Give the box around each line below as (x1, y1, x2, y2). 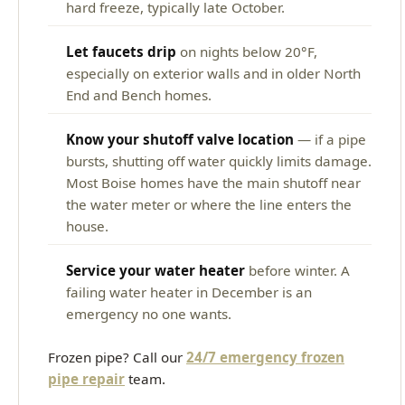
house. (66, 216, 108, 235)
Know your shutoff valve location (66, 129, 294, 148)
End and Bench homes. (66, 85, 212, 104)
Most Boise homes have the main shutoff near (66, 173, 361, 192)
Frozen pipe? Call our (48, 347, 186, 366)
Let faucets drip (66, 42, 176, 61)
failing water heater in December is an (66, 282, 312, 301)
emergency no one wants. (66, 304, 231, 323)
